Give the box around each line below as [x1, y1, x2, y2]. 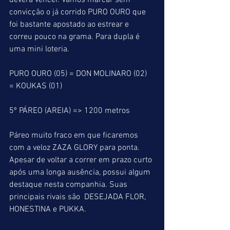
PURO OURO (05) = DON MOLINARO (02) [9, 69, 149, 79]
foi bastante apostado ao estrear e [9, 20, 131, 30]
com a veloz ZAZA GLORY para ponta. [9, 143, 142, 153]
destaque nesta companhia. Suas [9, 180, 129, 190]
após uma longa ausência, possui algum [9, 167, 152, 178]
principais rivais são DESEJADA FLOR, [9, 192, 148, 202]
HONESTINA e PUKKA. [9, 204, 86, 215]
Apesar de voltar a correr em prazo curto [9, 155, 154, 165]
